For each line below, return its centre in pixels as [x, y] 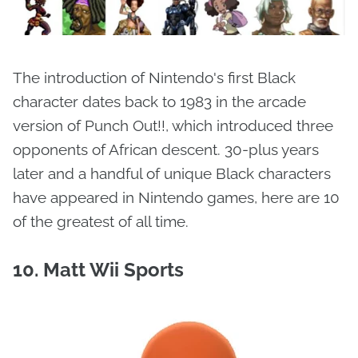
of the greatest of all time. [101, 222]
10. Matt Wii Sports [101, 270]
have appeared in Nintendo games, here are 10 [176, 198]
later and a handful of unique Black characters [172, 174]
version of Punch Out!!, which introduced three [173, 126]
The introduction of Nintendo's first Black [154, 78]
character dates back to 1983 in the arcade [159, 102]
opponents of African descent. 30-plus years [166, 150]
